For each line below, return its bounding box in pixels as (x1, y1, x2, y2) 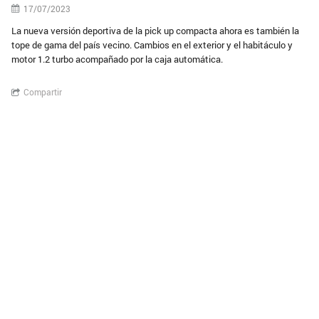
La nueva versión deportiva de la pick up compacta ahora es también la (11, 24, 300, 37)
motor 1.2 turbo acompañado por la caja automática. (11, 53, 224, 66)
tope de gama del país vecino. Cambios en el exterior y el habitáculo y (11, 38, 293, 51)
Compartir (23, 86, 63, 98)
